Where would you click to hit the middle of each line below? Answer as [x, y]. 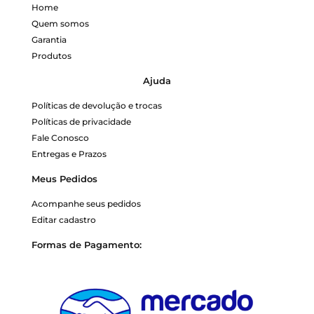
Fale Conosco [60, 137]
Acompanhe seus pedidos [86, 203]
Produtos [52, 55]
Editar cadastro [64, 219]
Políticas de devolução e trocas [97, 105]
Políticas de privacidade [81, 121]
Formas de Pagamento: [87, 244]
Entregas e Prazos [69, 153]
